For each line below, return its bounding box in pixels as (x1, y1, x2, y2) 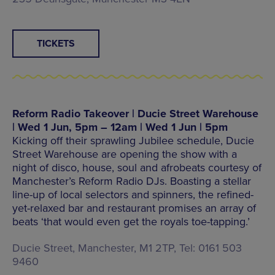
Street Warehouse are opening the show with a (12, 147, 237, 161)
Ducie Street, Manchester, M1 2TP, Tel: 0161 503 (12, 241, 242, 255)
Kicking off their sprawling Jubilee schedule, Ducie (12, 133, 254, 147)
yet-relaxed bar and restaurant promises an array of (12, 201, 256, 215)
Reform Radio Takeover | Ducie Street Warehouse (12, 106, 258, 120)
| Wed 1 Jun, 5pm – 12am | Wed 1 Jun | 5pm (12, 120, 228, 134)
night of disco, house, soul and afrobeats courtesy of (12, 160, 261, 174)
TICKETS (37, 37, 75, 50)
